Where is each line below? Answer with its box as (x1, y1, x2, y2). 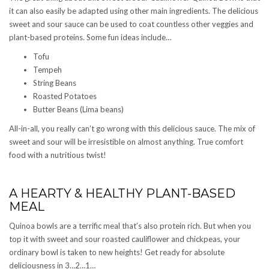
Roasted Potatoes (33, 91, 97, 101)
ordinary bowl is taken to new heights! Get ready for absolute (9, 247, 225, 257)
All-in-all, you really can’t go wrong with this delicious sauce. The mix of (9, 123, 255, 133)
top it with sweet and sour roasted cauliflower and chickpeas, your (9, 234, 240, 244)
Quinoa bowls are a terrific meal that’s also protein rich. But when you (9, 220, 251, 231)
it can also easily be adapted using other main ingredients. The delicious (9, 5, 258, 16)
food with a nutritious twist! (9, 150, 106, 160)
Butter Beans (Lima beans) (33, 104, 124, 114)
